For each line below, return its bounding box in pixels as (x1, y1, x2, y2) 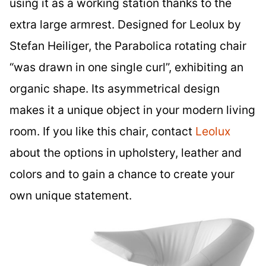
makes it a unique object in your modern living (9, 103, 255, 118)
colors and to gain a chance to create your (9, 167, 235, 182)
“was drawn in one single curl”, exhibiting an (9, 60, 243, 75)
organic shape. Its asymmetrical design (9, 81, 220, 96)
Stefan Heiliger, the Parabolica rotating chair (9, 39, 246, 53)
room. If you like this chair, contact (9, 124, 195, 139)
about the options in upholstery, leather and (9, 145, 242, 160)
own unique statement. (9, 188, 132, 203)
